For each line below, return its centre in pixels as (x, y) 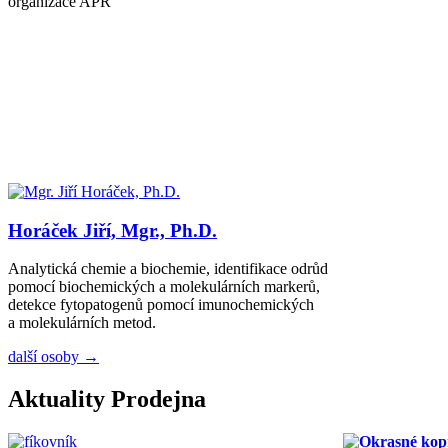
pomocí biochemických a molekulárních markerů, (164, 287)
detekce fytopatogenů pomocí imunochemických (161, 305)
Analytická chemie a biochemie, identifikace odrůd (168, 269)
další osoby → (53, 357)
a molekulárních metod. (82, 323)
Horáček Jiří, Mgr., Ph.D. (112, 230)
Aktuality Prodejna (107, 399)
